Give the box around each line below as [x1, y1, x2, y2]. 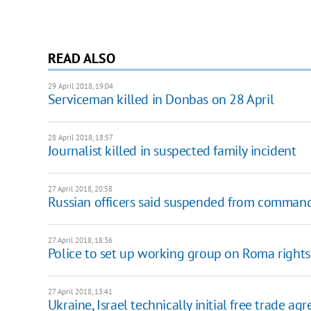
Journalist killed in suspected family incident [47, 141, 296, 160]
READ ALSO [47, 49, 115, 67]
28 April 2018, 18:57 [47, 132, 113, 142]
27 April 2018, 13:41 [47, 286, 112, 296]
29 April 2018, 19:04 [47, 81, 113, 91]
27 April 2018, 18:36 [47, 235, 112, 245]
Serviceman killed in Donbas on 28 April [47, 90, 274, 108]
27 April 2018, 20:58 [47, 183, 112, 194]
